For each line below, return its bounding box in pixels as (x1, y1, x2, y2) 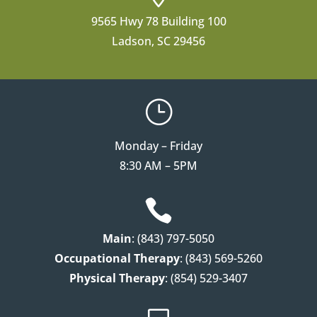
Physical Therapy (69, 270, 165, 287)
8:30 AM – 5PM (120, 158, 197, 174)
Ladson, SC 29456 (112, 33, 205, 50)
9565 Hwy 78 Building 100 (91, 13, 226, 30)
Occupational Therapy (54, 250, 180, 267)
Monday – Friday (115, 138, 202, 154)
